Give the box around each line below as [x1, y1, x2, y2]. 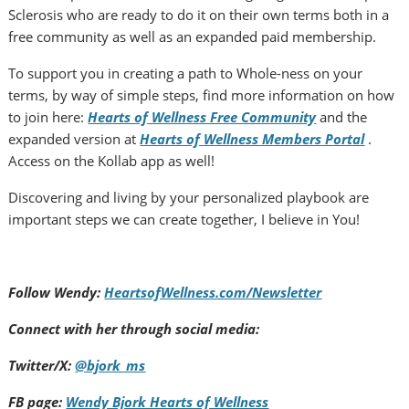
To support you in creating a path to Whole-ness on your [8, 64, 363, 83]
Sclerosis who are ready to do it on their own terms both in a [8, 5, 390, 25]
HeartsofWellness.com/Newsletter [104, 283, 322, 302]
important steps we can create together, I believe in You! [8, 210, 361, 229]
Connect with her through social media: [8, 320, 260, 339]
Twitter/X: [8, 356, 76, 375]
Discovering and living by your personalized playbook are [8, 188, 370, 207]
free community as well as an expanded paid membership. [8, 27, 377, 47]
